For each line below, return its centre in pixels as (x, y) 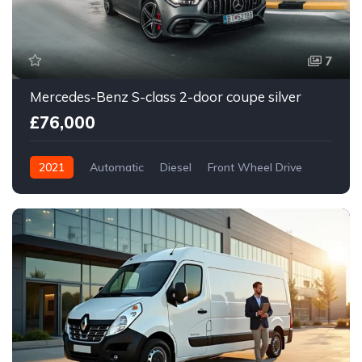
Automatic (117, 167)
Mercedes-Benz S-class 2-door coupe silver (166, 96)
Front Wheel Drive (255, 167)
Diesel (176, 167)
